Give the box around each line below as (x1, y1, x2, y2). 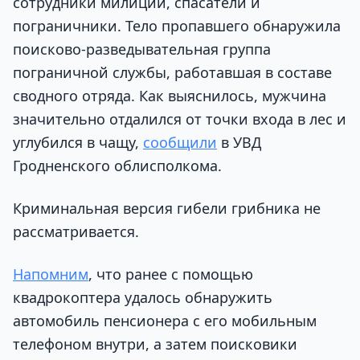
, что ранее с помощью (88, 264, 253, 284)
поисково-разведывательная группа (13, 39, 271, 59)
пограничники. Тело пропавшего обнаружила (13, 15, 341, 35)
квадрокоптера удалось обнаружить (13, 288, 272, 308)
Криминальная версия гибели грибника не (13, 198, 321, 219)
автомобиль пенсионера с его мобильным (13, 311, 317, 331)
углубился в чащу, (13, 132, 143, 152)
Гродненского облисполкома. (13, 155, 222, 175)
